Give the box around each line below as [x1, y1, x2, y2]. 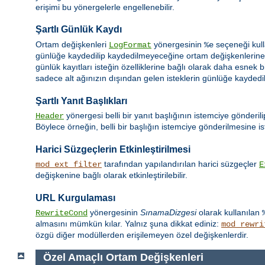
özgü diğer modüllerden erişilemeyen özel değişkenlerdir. [35, 230, 248, 240]
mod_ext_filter [35, 160, 102, 170]
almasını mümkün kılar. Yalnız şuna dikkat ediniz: [35, 219, 221, 229]
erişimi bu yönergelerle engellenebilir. [35, 2, 174, 12]
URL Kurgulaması [35, 192, 115, 203]
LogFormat [109, 40, 151, 50]
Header [35, 111, 64, 121]
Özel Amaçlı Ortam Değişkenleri [43, 251, 203, 264]
